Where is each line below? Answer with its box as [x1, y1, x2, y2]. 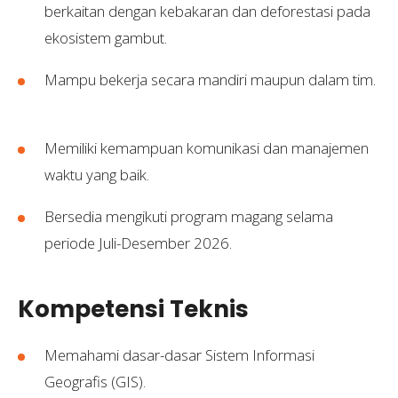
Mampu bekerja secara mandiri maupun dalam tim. [44, 69, 376, 90]
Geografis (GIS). [44, 370, 149, 392]
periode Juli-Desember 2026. [44, 233, 235, 253]
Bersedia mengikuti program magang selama [44, 206, 333, 227]
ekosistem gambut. [44, 28, 178, 48]
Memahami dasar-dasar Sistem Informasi [44, 344, 314, 365]
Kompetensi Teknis [18, 292, 249, 325]
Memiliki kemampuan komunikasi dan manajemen [44, 138, 369, 158]
